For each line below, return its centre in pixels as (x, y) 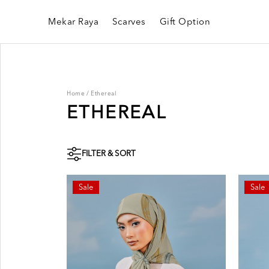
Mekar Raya (73, 23)
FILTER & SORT (109, 154)
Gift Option (185, 23)
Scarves (129, 23)
